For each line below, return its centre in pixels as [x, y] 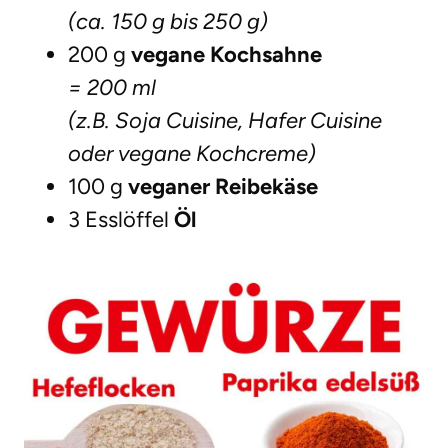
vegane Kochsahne [226, 55]
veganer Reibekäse [223, 187]
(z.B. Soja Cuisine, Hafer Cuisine [225, 121]
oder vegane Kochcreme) [192, 154]
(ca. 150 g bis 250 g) [168, 22]
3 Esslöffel [121, 220]
